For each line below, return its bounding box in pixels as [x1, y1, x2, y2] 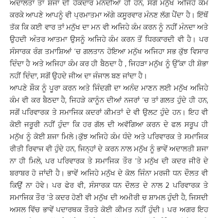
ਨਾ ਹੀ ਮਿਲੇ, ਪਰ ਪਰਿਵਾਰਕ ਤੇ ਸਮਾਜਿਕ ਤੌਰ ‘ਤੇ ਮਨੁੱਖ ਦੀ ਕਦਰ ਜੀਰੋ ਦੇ [10, 156, 208, 165]
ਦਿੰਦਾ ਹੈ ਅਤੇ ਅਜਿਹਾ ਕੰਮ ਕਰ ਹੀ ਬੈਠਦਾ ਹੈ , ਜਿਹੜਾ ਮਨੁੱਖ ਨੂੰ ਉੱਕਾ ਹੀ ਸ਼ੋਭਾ [10, 59, 208, 68]
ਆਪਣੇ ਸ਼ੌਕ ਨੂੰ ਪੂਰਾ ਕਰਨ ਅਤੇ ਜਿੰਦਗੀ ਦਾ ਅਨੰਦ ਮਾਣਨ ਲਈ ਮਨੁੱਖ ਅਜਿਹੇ [10, 83, 208, 92]
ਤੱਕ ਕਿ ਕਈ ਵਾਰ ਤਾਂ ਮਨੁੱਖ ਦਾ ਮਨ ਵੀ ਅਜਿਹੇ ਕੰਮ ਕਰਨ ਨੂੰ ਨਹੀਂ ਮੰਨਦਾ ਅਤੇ [10, 22, 208, 32]
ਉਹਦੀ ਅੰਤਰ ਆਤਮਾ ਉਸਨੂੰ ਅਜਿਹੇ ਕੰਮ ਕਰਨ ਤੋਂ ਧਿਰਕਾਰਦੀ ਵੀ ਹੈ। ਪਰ [10, 35, 208, 44]
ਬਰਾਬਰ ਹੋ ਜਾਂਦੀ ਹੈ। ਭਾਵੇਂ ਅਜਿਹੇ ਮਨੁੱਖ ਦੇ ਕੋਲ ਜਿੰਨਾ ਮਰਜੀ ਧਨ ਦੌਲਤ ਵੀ [10, 168, 208, 178]
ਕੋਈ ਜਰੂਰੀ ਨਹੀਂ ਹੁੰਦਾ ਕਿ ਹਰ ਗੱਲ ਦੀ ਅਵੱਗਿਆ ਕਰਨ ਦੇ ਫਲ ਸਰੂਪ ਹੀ [10, 120, 208, 129]
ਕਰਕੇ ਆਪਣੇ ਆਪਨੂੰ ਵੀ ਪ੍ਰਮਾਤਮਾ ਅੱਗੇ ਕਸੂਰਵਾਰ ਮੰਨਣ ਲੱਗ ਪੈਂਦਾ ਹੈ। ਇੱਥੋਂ [10, 10, 208, 19]
